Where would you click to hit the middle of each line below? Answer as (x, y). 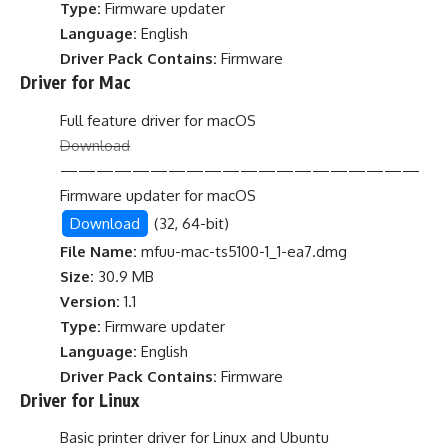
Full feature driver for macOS (158, 120)
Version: (90, 301)
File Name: (98, 251)
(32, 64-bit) (189, 223)
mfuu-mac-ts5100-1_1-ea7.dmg (242, 251)
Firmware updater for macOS (158, 195)
